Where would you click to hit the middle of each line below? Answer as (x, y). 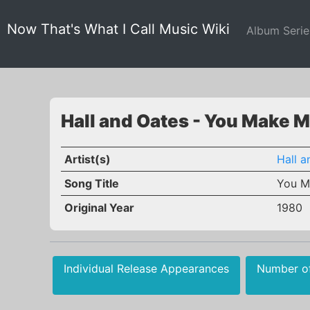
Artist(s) (87, 159)
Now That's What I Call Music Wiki (118, 29)
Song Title (91, 183)
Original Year (99, 208)
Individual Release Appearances (146, 268)
